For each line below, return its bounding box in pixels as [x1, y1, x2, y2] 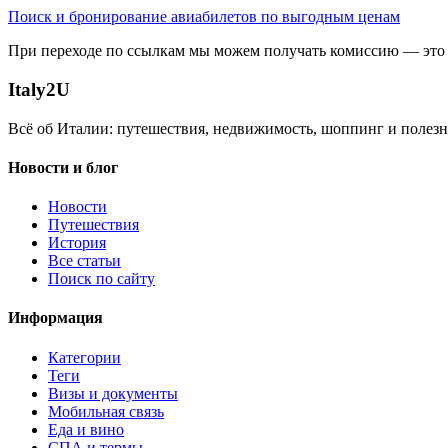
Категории [48, 348, 121, 366]
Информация [8, 309, 103, 327]
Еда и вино [48, 420, 124, 438]
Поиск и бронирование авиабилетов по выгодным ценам [8, 8, 400, 26]
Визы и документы [48, 384, 178, 402]
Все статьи [48, 252, 121, 270]
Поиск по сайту [48, 270, 155, 288]
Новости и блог [8, 158, 118, 176]
